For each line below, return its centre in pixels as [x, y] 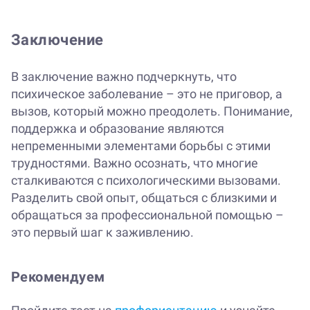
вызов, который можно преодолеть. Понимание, [152, 111]
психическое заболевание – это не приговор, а [147, 94]
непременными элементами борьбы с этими [141, 146]
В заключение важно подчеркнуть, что [124, 77]
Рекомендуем [58, 277]
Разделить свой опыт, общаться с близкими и [144, 198]
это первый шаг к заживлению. [102, 232]
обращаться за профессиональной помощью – [147, 215]
